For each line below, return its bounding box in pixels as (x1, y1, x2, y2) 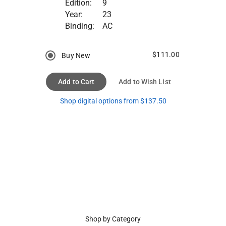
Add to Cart (58, 77, 95, 86)
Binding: (65, 21, 94, 31)
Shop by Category (85, 215, 141, 223)
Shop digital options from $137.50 (60, 96, 166, 105)
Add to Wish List (119, 77, 171, 86)
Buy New (62, 51, 90, 60)
